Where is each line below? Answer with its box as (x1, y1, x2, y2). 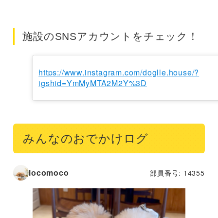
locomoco (29, 166, 69, 178)
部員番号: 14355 (150, 167, 205, 178)
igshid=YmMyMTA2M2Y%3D (38, 77, 147, 89)
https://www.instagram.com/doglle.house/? (38, 66, 200, 78)
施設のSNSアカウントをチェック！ (22, 31, 199, 42)
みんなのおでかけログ (23, 131, 149, 145)
